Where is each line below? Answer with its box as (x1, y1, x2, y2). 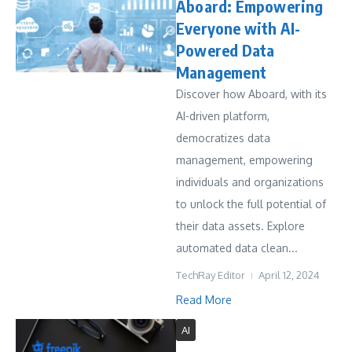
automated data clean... (176, 241, 298, 255)
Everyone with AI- (176, 18, 301, 38)
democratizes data (176, 131, 270, 145)
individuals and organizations (176, 175, 324, 189)
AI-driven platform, (176, 109, 269, 123)
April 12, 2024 (258, 269, 320, 281)
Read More (176, 293, 232, 306)
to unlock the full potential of (176, 197, 326, 211)
